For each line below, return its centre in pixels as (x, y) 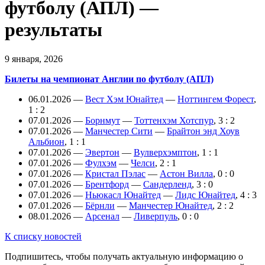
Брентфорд (107, 184)
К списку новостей (43, 236)
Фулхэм (101, 163)
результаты (54, 30)
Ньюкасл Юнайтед (123, 195)
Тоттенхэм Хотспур (174, 120)
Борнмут (103, 120)
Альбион (46, 141)
